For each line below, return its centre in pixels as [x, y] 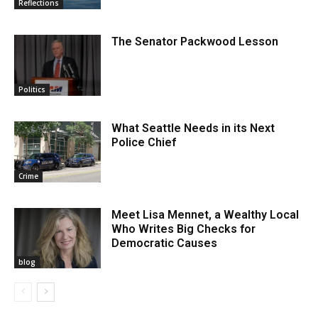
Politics [32, 89]
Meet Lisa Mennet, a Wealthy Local [205, 214]
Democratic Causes [165, 243]
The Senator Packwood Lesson [195, 42]
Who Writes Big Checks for [184, 229]
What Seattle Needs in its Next [193, 128]
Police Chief [144, 142]
